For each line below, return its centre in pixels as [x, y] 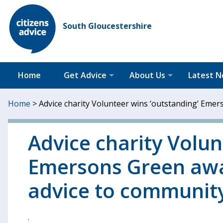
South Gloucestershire [107, 26]
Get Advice [85, 75]
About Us [147, 75]
